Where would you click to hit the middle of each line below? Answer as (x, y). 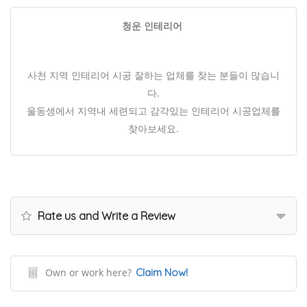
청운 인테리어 (153, 26)
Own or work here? (88, 273)
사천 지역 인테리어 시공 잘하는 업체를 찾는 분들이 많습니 (153, 75)
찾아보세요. (153, 129)
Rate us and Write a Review (105, 216)
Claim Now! (162, 273)
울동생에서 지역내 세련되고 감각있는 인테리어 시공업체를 (153, 111)
